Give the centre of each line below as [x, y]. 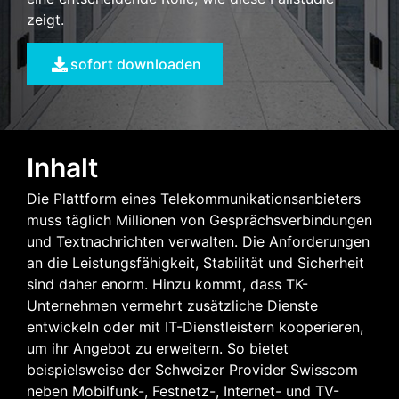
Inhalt [62, 168]
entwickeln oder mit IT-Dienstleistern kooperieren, [195, 327]
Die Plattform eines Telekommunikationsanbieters [194, 199]
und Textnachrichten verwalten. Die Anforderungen [198, 242]
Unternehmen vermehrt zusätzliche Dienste [172, 306]
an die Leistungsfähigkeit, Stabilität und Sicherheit [195, 263]
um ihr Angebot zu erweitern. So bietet [158, 349]
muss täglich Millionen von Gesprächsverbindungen [199, 220]
